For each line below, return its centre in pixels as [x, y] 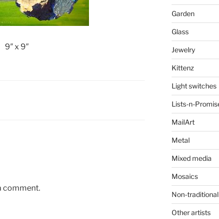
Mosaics [185, 176]
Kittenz [183, 68]
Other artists [191, 213]
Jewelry [183, 50]
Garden [183, 14]
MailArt [183, 122]
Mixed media [191, 158]
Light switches [194, 86]
